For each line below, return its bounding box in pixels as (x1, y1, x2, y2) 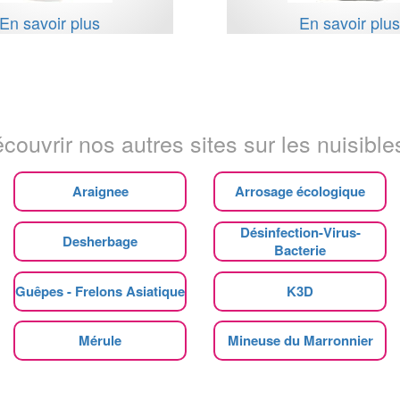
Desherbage (62, 230, 137, 251)
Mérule (79, 329, 121, 350)
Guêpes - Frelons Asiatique (15, 280, 185, 301)
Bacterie (274, 239, 326, 260)
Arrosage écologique (235, 180, 365, 201)
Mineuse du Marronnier (227, 329, 373, 350)
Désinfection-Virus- (239, 221, 361, 242)
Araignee (71, 180, 129, 201)
